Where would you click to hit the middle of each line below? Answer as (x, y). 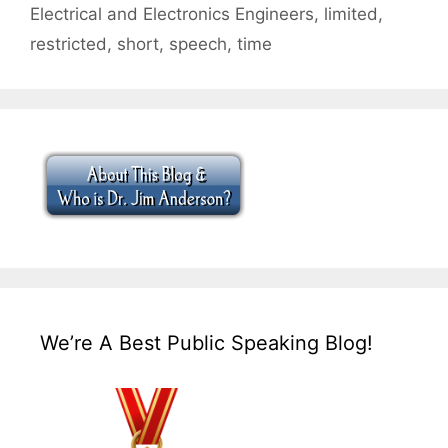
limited (351, 14)
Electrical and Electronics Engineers (172, 14)
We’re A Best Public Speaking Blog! (206, 343)
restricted (68, 44)
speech (198, 44)
